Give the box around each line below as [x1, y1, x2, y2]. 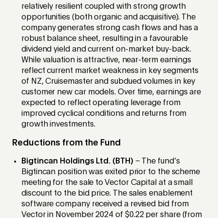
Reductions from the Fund [12, 139, 121, 148]
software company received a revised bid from [21, 200, 189, 209]
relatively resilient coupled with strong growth [21, 3, 186, 11]
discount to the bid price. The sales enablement [21, 190, 193, 198]
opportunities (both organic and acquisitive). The [21, 14, 196, 22]
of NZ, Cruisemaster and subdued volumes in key [21, 78, 196, 86]
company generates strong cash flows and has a [21, 24, 199, 33]
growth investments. [21, 121, 95, 129]
